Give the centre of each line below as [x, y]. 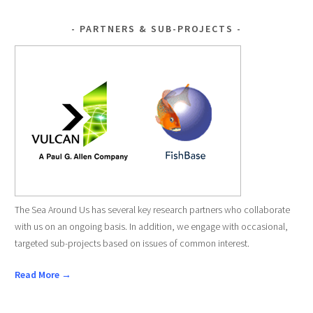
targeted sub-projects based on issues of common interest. [132, 243]
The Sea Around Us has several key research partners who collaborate [152, 209]
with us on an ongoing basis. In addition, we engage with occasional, [151, 226]
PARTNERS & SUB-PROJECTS [156, 29]
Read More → [43, 274]
